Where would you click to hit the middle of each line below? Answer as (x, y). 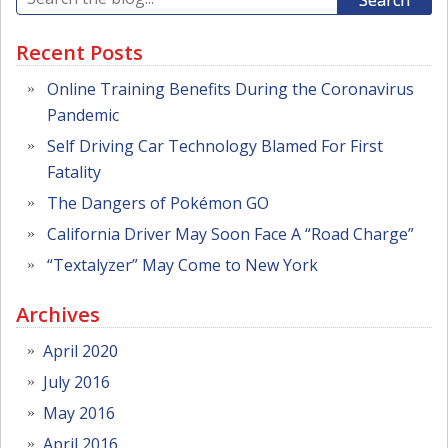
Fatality (74, 171)
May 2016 (79, 413)
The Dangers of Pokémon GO (158, 202)
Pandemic (83, 114)
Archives (58, 314)
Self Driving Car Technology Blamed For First (215, 145)
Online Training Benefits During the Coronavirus (230, 88)
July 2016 (76, 382)
